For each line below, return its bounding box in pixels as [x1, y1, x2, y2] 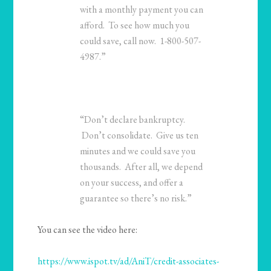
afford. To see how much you [80, 19, 190, 32]
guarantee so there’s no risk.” [80, 192, 192, 205]
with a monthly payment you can [80, 3, 204, 16]
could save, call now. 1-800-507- [80, 34, 201, 48]
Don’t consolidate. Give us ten [80, 129, 199, 142]
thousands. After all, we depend [80, 160, 203, 174]
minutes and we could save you [80, 145, 196, 158]
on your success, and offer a [80, 176, 184, 189]
